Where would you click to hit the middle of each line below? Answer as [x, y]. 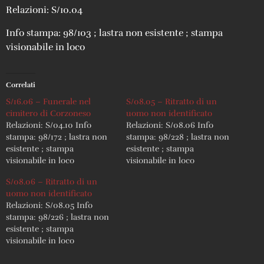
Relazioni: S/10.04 [44, 10]
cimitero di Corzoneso [48, 113]
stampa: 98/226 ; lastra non [57, 217]
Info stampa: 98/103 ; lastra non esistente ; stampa [114, 33]
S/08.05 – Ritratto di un [171, 101]
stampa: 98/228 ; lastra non [178, 137]
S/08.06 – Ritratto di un [52, 181]
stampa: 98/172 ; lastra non [57, 137]
